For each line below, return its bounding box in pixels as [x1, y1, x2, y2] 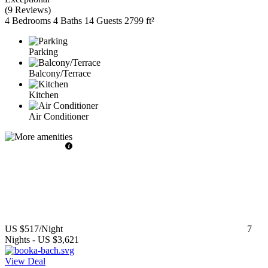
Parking [29, 47, 58, 57]
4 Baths [53, 16, 82, 26]
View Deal [5, 256, 45, 267]
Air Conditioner [29, 111, 89, 122]
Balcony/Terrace [29, 68, 91, 79]
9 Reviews [8, 5, 48, 16]
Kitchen [29, 90, 59, 100]
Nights [5, 234, 30, 245]
